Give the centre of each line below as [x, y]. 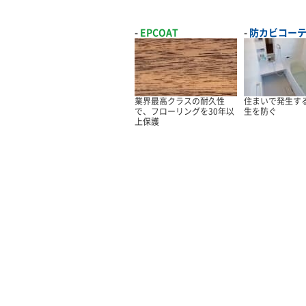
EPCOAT [159, 32]
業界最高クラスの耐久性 [180, 101]
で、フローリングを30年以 [184, 112]
